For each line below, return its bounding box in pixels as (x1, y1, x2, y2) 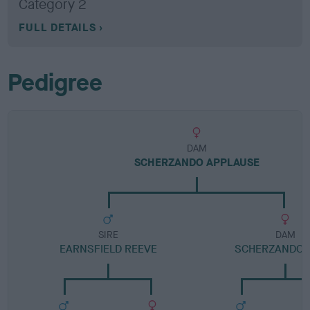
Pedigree (8, 67, 103, 98)
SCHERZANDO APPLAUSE (134, 155, 259, 170)
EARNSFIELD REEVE (59, 241, 157, 256)
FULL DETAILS (19, 20, 96, 35)
